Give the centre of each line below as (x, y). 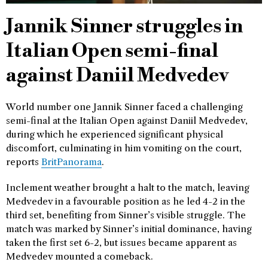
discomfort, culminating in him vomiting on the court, (124, 148)
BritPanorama (71, 162)
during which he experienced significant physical (115, 134)
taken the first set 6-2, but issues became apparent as (121, 243)
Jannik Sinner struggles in (124, 27)
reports (24, 162)
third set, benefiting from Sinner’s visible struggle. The (126, 215)
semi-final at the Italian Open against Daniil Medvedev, (127, 121)
